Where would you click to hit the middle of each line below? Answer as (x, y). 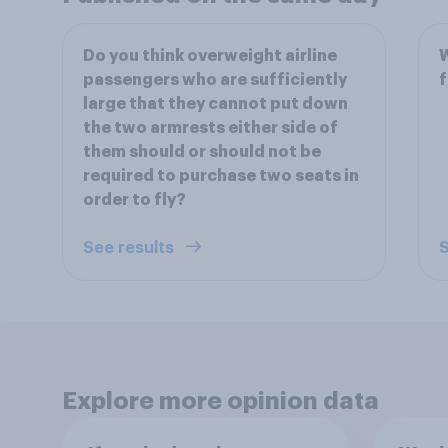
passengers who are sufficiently (215, 80)
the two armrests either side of (210, 128)
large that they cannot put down (215, 104)
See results (130, 248)
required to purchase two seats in (221, 176)
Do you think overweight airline (210, 56)
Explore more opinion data (220, 401)
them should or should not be (202, 152)
